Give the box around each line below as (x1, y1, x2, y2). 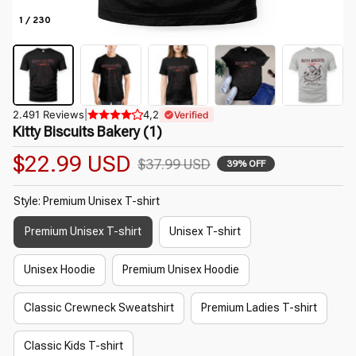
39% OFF (226, 158, 265, 170)
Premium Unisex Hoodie (122, 263, 239, 277)
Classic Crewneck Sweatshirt (24, 301, 174, 315)
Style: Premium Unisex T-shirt (14, 194, 160, 207)
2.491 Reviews (13, 107, 84, 121)
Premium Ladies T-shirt (201, 301, 317, 315)
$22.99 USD (13, 150, 131, 177)
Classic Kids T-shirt (24, 339, 123, 353)
